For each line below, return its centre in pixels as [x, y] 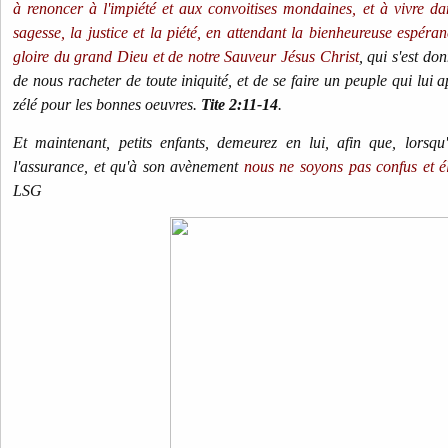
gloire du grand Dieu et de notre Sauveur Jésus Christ [186, 56]
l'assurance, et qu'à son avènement [128, 166]
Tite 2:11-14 [239, 104]
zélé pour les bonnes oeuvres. [107, 104]
